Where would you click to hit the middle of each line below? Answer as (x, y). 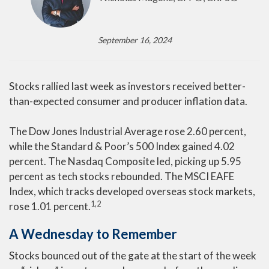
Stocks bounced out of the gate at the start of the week (133, 255)
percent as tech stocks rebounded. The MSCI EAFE (122, 176)
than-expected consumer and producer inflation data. (128, 101)
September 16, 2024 (134, 40)
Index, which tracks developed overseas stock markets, (132, 191)
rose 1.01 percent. (50, 206)
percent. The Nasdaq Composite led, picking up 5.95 (125, 161)
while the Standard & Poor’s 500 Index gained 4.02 (122, 146)
